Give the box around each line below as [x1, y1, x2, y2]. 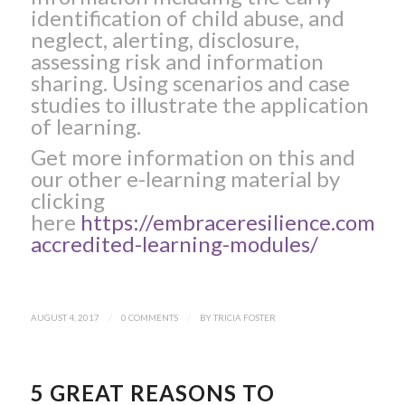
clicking [30, 187, 105, 214]
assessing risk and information [30, 48, 324, 75]
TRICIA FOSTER [212, 311, 276, 323]
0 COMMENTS [120, 311, 178, 323]
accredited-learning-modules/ [30, 231, 318, 258]
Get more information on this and [30, 144, 355, 171]
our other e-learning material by [30, 165, 340, 193]
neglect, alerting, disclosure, [30, 26, 299, 53]
